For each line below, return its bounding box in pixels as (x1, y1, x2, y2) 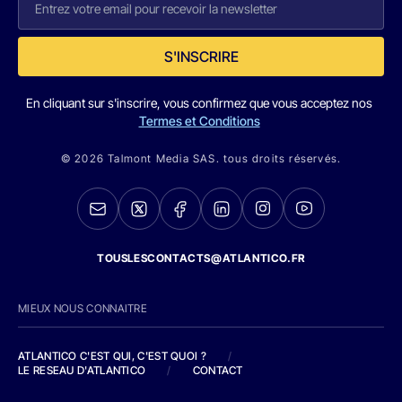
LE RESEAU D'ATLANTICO (18, 363, 146, 377)
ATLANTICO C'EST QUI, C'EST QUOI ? (18, 348, 206, 363)
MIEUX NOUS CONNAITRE (18, 301, 147, 315)
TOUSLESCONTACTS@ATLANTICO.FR (97, 250, 305, 265)
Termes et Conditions (138, 113, 260, 128)
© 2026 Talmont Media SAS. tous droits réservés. (60, 152, 342, 165)
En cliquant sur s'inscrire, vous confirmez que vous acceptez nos (26, 95, 372, 110)
